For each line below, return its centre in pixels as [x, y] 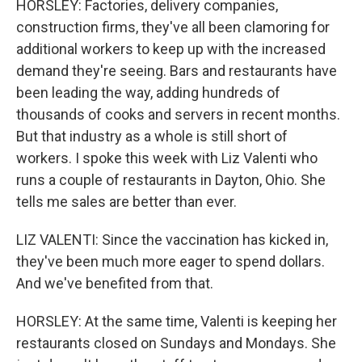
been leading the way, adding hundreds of [148, 93]
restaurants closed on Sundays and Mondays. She [176, 343]
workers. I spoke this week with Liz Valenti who [167, 158]
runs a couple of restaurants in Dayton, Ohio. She [171, 180]
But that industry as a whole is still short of [152, 136]
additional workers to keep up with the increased [171, 49]
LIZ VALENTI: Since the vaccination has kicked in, [172, 240]
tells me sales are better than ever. [126, 202]
